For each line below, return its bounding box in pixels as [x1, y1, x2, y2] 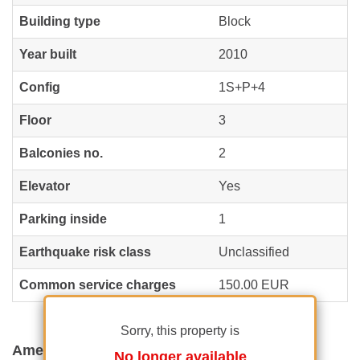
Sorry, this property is [121, 323, 239, 337]
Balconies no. [19, 145, 103, 160]
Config [19, 80, 60, 94]
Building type [19, 14, 100, 28]
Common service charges [19, 277, 176, 292]
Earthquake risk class [19, 244, 151, 259]
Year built [19, 47, 76, 61]
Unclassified [219, 244, 289, 259]
